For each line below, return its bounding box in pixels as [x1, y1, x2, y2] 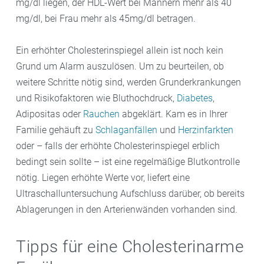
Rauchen [83, 108, 120, 120]
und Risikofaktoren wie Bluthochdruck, [16, 92, 177, 104]
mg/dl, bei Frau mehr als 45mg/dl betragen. [16, 12, 196, 24]
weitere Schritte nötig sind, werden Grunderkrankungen [16, 76, 241, 88]
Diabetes [177, 92, 213, 104]
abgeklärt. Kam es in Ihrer [120, 108, 227, 120]
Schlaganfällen [95, 124, 157, 136]
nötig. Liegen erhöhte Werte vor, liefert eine [16, 171, 190, 183]
